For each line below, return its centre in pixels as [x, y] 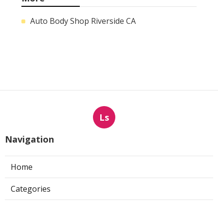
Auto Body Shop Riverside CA [83, 21]
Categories [31, 189]
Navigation [29, 139]
